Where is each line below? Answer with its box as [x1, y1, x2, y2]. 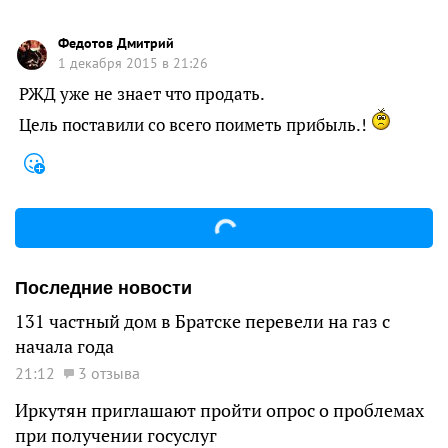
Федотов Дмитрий [58, 34, 174, 52]
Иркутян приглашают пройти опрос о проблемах [15, 398, 424, 422]
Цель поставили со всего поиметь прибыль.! [19, 113, 371, 136]
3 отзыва [78, 362, 140, 383]
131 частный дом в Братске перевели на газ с [15, 309, 390, 333]
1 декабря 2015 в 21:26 [58, 54, 208, 72]
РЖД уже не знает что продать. [19, 82, 265, 105]
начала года [15, 334, 114, 358]
